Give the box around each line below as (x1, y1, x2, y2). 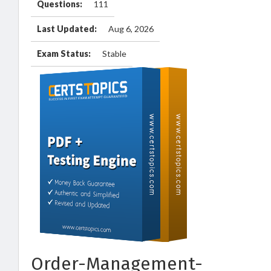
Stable (102, 48, 126, 59)
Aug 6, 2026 (108, 24, 154, 34)
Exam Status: (37, 48, 91, 59)
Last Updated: (37, 24, 97, 34)
